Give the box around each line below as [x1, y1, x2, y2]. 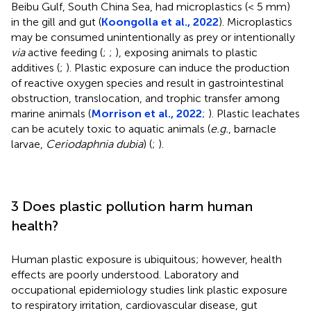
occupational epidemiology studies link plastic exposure [11, 283, 287, 296]
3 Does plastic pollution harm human [11, 197, 253, 215]
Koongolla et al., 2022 [101, 15, 219, 28]
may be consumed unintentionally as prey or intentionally [11, 30, 295, 44]
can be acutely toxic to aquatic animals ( [11, 121, 210, 135]
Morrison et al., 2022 [91, 106, 202, 120]
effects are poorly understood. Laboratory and [11, 267, 239, 281]
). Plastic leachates [208, 106, 300, 120]
